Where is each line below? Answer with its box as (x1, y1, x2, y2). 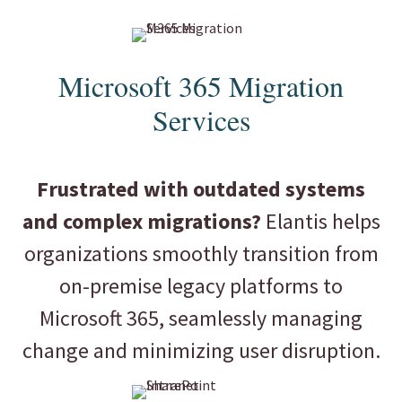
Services (152, 100, 250, 140)
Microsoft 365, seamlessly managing (39, 304, 363, 333)
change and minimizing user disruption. (22, 336, 380, 365)
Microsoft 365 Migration (58, 66, 344, 106)
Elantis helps (260, 207, 380, 236)
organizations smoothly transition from (23, 240, 379, 268)
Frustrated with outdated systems (37, 175, 365, 204)
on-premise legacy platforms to (59, 272, 343, 301)
